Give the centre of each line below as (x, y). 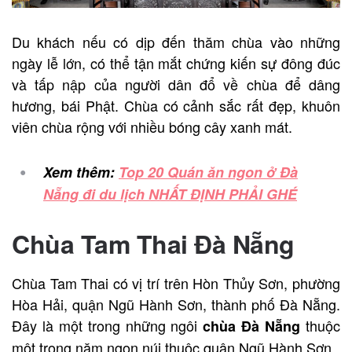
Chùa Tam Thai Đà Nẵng (153, 243)
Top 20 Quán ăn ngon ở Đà (208, 172)
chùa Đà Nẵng (255, 326)
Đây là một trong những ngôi (108, 325)
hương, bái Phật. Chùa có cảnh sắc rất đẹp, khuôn (176, 105)
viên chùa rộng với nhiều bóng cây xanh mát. (152, 126)
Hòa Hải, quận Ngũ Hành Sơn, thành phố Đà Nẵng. (176, 304)
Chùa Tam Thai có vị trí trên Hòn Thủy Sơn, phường (176, 282)
